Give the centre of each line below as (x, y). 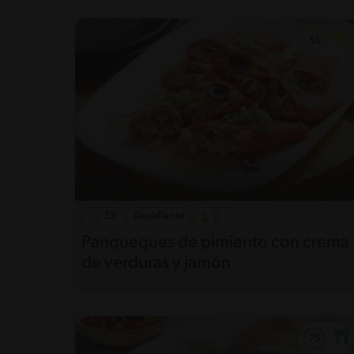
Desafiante (159, 217)
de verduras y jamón (156, 264)
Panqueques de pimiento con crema (215, 243)
